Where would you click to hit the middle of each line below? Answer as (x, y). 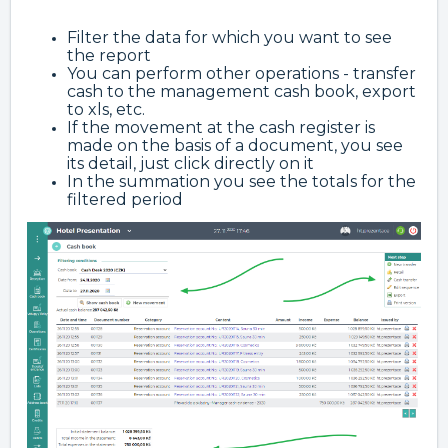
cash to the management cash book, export (241, 92)
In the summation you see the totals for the (241, 182)
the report (109, 56)
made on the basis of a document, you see (235, 146)
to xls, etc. (106, 110)
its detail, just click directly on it (190, 164)
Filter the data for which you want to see (229, 38)
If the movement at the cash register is (221, 128)
